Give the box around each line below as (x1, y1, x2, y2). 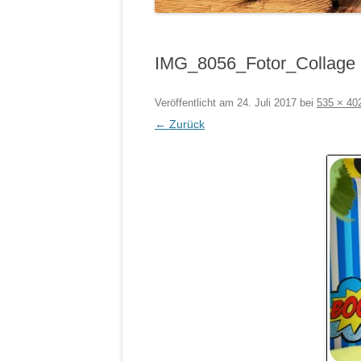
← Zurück (155, 118, 205, 131)
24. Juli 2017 (237, 97, 297, 109)
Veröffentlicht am (155, 97, 237, 109)
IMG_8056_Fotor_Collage (155, 53, 355, 73)
